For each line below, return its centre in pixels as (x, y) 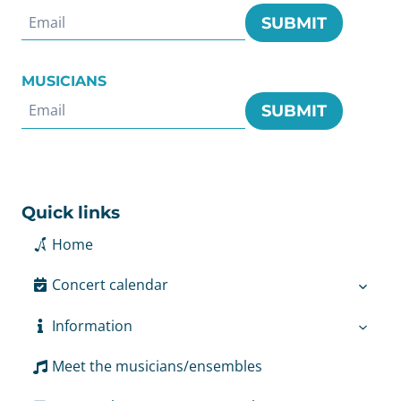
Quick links (71, 213)
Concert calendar (110, 284)
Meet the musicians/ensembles (157, 367)
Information (92, 325)
